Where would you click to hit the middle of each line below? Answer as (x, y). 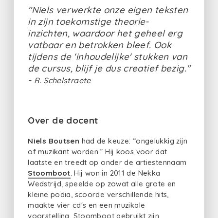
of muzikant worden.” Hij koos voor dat (98, 152)
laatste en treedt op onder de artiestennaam (107, 163)
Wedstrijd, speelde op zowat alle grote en (102, 184)
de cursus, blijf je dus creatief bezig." (109, 68)
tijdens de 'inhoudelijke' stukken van (108, 56)
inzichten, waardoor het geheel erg (105, 33)
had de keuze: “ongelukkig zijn (134, 141)
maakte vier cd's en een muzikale (87, 205)
